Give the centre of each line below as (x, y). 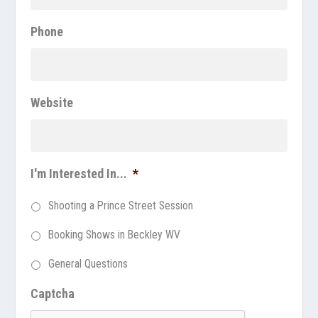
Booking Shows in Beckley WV (114, 234)
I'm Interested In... (78, 173)
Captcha (52, 293)
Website (51, 102)
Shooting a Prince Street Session (120, 205)
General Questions (88, 263)
